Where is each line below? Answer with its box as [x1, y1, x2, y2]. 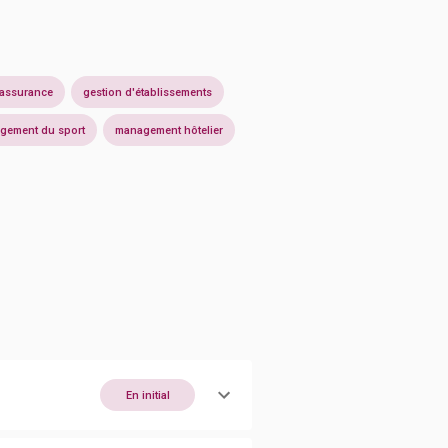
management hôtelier [115, 123, 223, 137]
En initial [125, 388, 170, 402]
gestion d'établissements [83, 85, 212, 99]
